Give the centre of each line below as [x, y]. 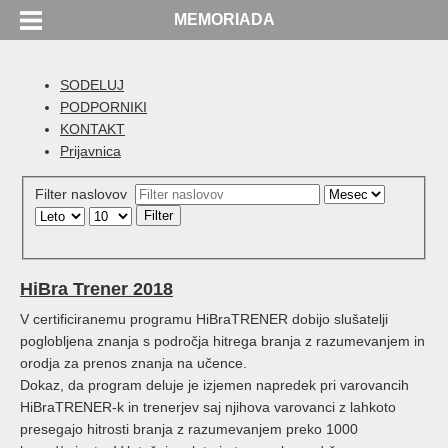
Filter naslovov [82, 193]
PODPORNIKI [103, 107]
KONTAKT [92, 129]
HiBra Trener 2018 [96, 288]
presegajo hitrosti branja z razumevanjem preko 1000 [189, 428]
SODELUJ [92, 85]
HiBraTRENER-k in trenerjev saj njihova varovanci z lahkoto [208, 406]
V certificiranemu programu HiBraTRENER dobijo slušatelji [204, 318]
